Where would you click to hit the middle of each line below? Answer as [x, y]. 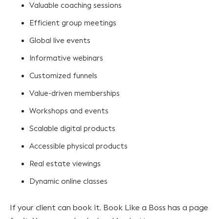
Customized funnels [64, 76]
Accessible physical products [79, 146]
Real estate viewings [66, 164]
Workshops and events [70, 111]
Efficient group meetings [74, 23]
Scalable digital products [73, 128]
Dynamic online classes [69, 181]
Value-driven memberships [76, 93]
